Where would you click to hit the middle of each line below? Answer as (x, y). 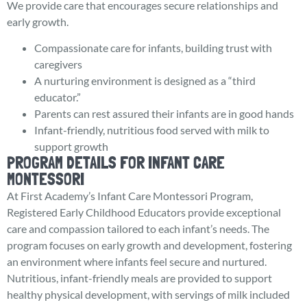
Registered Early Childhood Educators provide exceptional (144, 212)
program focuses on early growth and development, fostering (149, 245)
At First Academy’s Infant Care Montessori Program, (130, 196)
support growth (71, 147)
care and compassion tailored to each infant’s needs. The (138, 229)
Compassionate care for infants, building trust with (153, 48)
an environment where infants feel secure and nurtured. (137, 262)
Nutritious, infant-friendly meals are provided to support (139, 278)
